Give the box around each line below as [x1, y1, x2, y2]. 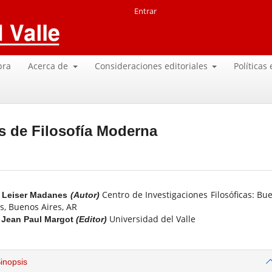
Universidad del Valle [109, 213, 195, 225]
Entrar [134, 5, 157, 16]
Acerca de [28, 59, 71, 72]
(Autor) [70, 190, 100, 200]
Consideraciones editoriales [94, 59, 210, 72]
